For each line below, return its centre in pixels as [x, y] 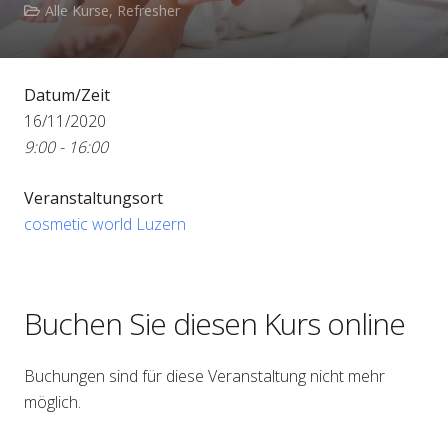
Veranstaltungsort [93, 198]
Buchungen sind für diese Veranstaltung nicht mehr [204, 376]
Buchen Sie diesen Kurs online [214, 324]
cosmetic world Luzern [105, 224]
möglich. [52, 402]
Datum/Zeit [67, 95]
